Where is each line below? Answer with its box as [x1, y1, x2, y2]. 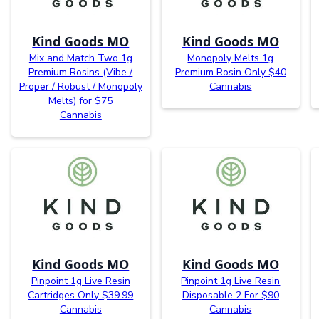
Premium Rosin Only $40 [174, 65, 286, 79]
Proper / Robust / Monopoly [19, 79, 142, 93]
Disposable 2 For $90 [182, 288, 279, 302]
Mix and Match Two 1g [28, 51, 132, 65]
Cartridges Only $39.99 [28, 288, 134, 302]
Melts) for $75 [48, 93, 113, 108]
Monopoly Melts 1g [187, 51, 274, 65]
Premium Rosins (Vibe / [28, 65, 133, 79]
